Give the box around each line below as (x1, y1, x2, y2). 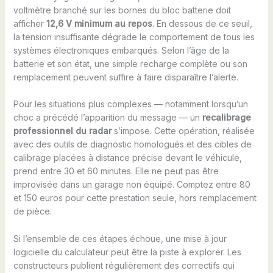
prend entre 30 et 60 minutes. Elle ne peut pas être (13, 166, 219, 177)
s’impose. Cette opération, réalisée (111, 126, 255, 136)
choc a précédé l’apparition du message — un (13, 112, 202, 123)
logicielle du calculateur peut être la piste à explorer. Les (13, 246, 241, 257)
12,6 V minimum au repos (46, 18, 152, 29)
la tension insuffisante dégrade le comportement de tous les (13, 32, 255, 42)
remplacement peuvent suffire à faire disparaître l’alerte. (13, 72, 238, 82)
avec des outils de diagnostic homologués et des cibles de (13, 139, 252, 150)
